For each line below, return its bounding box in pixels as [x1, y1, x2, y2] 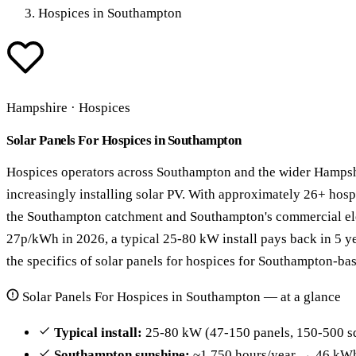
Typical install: [54, 325, 142, 341]
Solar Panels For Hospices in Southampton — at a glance [19, 289, 341, 305]
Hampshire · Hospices [6, 100, 130, 116]
